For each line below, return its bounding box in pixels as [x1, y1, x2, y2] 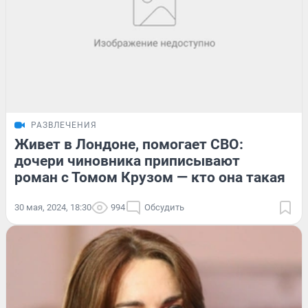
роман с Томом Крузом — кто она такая [14, 169, 285, 186]
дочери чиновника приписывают [14, 153, 240, 170]
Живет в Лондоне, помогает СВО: [14, 136, 243, 153]
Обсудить [144, 202, 184, 213]
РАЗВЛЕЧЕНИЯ [31, 120, 97, 131]
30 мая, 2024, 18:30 [14, 202, 91, 213]
